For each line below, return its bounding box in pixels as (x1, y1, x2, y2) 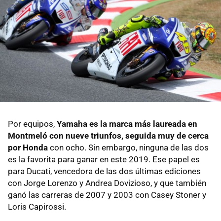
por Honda (8, 143, 48, 153)
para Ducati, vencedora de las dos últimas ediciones (8, 166, 201, 177)
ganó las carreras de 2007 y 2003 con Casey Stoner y (8, 190, 206, 200)
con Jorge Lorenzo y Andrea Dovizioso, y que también (8, 178, 206, 188)
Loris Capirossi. (8, 202, 66, 212)
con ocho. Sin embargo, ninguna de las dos (48, 143, 209, 153)
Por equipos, (8, 119, 57, 129)
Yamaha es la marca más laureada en (57, 119, 197, 129)
